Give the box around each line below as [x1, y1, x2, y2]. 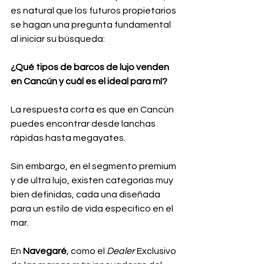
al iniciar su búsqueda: [11, 34, 107, 44]
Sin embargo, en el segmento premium [11, 161, 178, 171]
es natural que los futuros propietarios [11, 6, 178, 15]
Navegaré [23, 246, 67, 256]
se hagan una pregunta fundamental [11, 20, 173, 29]
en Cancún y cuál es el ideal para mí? [11, 77, 167, 86]
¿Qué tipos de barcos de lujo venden [11, 62, 171, 72]
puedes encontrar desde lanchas [11, 119, 157, 128]
